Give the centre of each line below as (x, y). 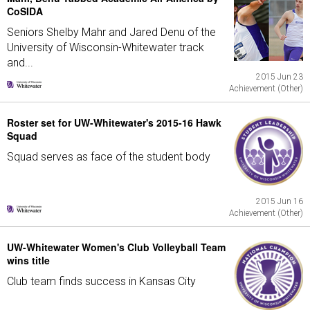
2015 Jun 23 (280, 77)
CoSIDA (25, 11)
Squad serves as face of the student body (109, 157)
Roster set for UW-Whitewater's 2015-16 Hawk (114, 122)
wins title (28, 260)
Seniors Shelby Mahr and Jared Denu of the (111, 32)
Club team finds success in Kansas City (101, 281)
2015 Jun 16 (280, 201)
